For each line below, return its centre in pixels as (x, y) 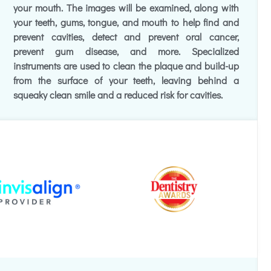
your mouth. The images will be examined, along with (126, 8)
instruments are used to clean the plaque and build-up (126, 66)
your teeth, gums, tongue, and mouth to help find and (126, 22)
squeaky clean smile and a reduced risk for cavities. (118, 95)
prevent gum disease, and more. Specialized (126, 51)
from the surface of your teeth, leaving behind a (126, 80)
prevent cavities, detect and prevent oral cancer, (126, 37)
